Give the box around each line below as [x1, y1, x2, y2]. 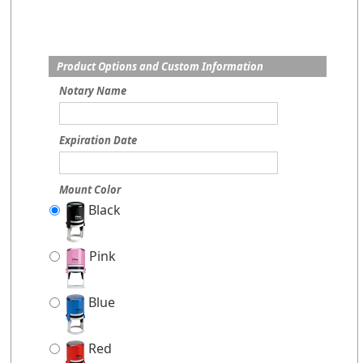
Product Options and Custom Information [57, 59, 264, 75]
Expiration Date [59, 133, 138, 148]
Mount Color [59, 182, 122, 198]
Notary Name [59, 83, 127, 99]
